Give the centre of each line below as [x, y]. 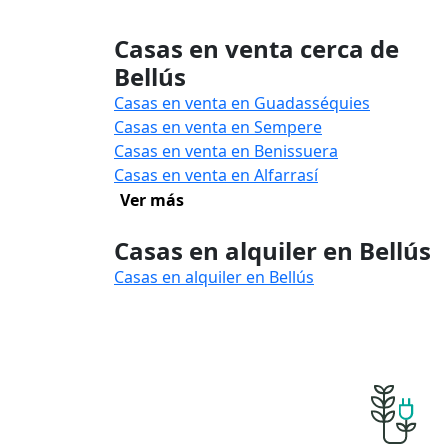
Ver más [152, 200]
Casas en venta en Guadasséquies [242, 103]
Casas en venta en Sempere [218, 127]
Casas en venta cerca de [256, 48]
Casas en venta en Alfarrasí [216, 175]
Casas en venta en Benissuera [226, 151]
